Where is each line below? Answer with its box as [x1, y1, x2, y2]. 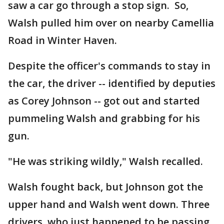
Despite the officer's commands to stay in [8, 59, 210, 72]
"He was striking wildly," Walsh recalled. [8, 154, 203, 168]
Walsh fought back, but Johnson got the [8, 180, 203, 193]
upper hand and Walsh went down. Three [8, 197, 209, 211]
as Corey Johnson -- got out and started [8, 94, 200, 107]
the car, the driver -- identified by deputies [8, 76, 215, 90]
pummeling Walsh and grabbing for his [8, 111, 200, 125]
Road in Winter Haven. [8, 33, 117, 47]
